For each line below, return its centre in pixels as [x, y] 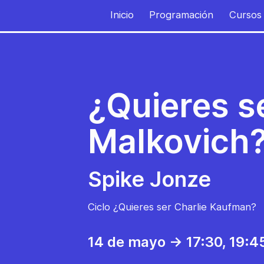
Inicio [122, 14]
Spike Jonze [149, 179]
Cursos [245, 14]
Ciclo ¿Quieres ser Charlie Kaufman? [172, 207]
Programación [181, 14]
